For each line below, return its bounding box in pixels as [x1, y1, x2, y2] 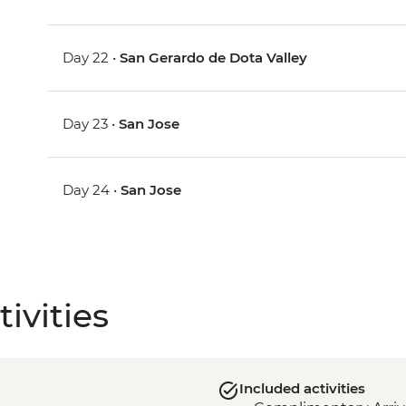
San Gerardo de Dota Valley [120, 49, 308, 67]
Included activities [238, 380, 365, 398]
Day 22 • [63, 49, 121, 67]
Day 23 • [63, 115, 120, 133]
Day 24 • [63, 181, 121, 199]
